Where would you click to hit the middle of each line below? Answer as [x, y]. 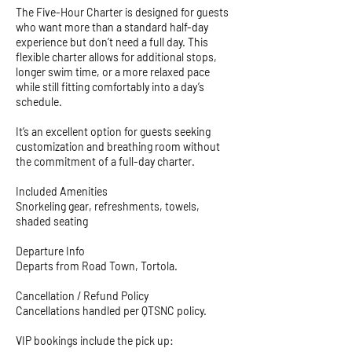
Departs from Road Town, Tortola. [97, 266]
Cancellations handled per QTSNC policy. [111, 311]
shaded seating [52, 221]
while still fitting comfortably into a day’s [110, 87]
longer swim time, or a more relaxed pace [113, 72]
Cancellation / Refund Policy [82, 296]
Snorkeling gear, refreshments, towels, [108, 206]
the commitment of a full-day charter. [105, 161]
